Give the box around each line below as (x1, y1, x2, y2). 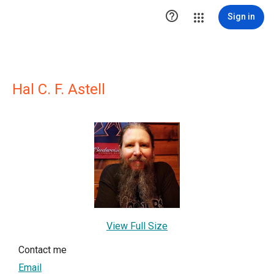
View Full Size (106, 220, 168, 232)
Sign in (228, 12, 255, 21)
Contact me (18, 244, 67, 256)
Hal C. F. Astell (12, 81, 105, 98)
